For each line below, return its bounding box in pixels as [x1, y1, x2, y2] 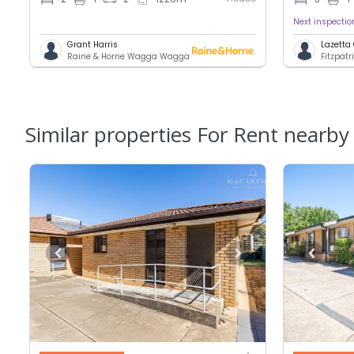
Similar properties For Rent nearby [25, 119, 349, 149]
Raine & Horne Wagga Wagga [67, 50, 190, 62]
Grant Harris [67, 38, 119, 51]
